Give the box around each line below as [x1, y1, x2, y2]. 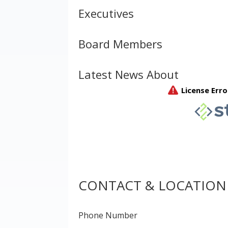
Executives [78, 6, 134, 21]
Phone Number [78, 209, 138, 221]
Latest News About [78, 67, 179, 82]
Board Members [78, 36, 163, 52]
